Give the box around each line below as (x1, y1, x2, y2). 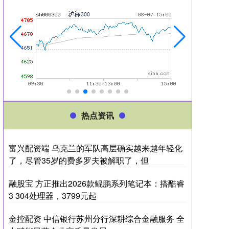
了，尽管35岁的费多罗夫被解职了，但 (9, 154, 149, 166)
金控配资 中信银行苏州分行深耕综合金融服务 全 (9, 213, 185, 224)
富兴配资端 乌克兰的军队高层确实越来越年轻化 (9, 142, 182, 154)
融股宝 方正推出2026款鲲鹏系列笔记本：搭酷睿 (9, 177, 185, 189)
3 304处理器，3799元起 (9, 190, 97, 201)
